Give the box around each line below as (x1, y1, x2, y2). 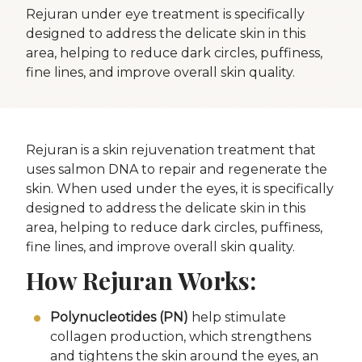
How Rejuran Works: (26, 263, 256, 297)
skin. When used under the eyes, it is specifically (26, 181, 334, 197)
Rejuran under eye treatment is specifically (26, 6, 305, 23)
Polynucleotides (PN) (50, 309, 188, 326)
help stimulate (188, 309, 286, 326)
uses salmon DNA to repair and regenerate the (26, 162, 327, 178)
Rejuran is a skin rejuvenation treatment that (26, 142, 316, 158)
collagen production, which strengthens (50, 329, 311, 345)
